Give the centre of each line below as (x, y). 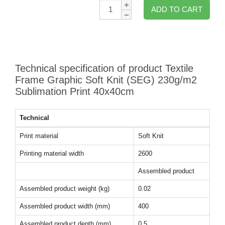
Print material (39, 136)
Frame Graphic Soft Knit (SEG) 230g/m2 (106, 80)
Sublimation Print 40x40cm (75, 91)
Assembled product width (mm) (65, 206)
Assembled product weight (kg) (65, 189)
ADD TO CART (177, 9)
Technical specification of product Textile (104, 68)
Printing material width (52, 153)
